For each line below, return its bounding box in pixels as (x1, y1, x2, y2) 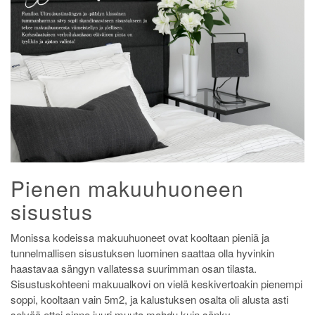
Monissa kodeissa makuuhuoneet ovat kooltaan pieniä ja (11, 230, 269, 245)
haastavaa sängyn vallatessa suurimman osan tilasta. (11, 261, 257, 276)
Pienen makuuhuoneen (11, 173, 244, 204)
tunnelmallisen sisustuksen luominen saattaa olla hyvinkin (11, 245, 274, 261)
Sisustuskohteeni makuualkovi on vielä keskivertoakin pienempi (11, 276, 302, 292)
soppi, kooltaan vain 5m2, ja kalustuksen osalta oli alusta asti (11, 292, 288, 307)
